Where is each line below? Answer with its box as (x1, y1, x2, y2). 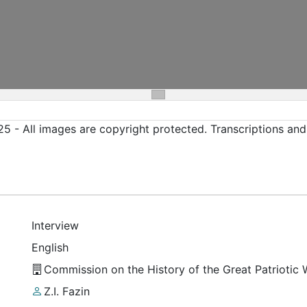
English (32, 240, 69, 254)
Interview (32, 218, 79, 232)
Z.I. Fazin (43, 284, 90, 298)
